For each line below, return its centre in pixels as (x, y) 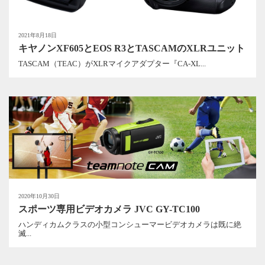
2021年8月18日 (38, 35)
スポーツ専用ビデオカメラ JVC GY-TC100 (109, 209)
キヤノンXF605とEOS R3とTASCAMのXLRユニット (132, 48)
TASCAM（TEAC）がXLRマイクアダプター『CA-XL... (112, 64)
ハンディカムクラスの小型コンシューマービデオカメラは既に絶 (130, 225)
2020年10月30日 (39, 196)
